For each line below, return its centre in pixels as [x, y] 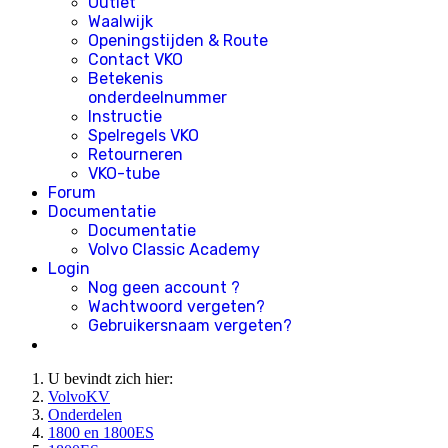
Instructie [125, 116]
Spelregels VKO [143, 135]
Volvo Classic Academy [174, 249]
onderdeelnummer [157, 97]
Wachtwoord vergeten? [176, 306]
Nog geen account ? [164, 287]
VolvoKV [79, 396]
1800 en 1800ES [101, 432]
